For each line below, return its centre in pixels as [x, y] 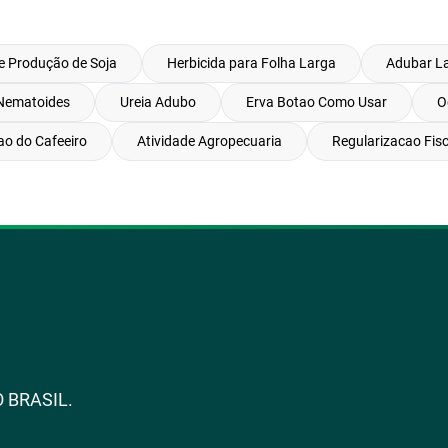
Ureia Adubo [158, 102]
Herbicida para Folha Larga [251, 63]
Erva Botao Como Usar [316, 102]
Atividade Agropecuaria [209, 141]
